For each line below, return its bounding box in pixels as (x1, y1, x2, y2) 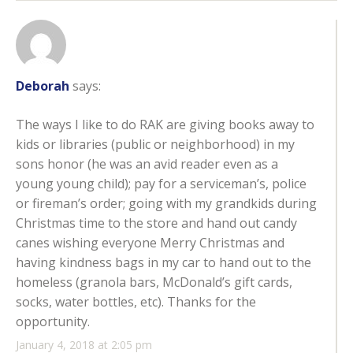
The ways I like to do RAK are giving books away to (16, 116, 314, 134)
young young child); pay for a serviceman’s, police (16, 175, 307, 193)
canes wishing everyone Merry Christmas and (16, 234, 284, 252)
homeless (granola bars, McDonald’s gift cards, (16, 273, 292, 292)
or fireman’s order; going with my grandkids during (16, 195, 317, 213)
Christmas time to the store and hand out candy (16, 214, 297, 232)
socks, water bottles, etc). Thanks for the (16, 293, 256, 311)
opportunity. (16, 313, 90, 331)
